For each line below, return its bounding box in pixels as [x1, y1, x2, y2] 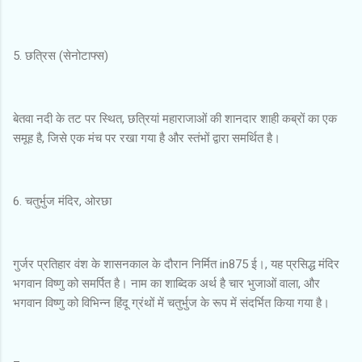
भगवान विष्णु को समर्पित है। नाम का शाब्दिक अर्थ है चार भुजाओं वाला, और [13, 276, 320, 291]
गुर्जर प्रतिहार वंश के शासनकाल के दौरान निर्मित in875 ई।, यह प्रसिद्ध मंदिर [13, 256, 339, 271]
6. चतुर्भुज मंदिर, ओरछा [13, 193, 112, 208]
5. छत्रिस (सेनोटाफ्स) [13, 48, 108, 63]
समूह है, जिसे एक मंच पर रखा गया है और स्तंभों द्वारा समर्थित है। [13, 130, 280, 145]
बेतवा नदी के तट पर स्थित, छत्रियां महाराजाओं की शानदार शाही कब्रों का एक [13, 111, 337, 126]
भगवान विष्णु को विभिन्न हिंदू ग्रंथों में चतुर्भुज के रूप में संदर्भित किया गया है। [13, 295, 330, 310]
